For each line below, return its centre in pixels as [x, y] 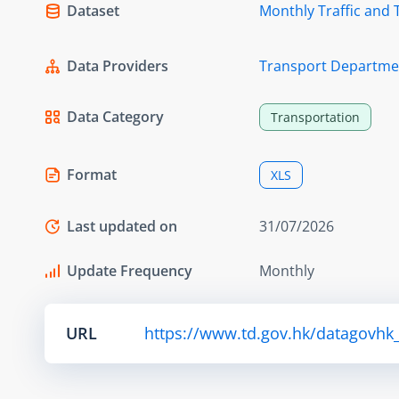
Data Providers [118, 65]
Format [92, 174]
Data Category [115, 116]
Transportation [315, 117]
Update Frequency [130, 270]
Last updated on [122, 226]
